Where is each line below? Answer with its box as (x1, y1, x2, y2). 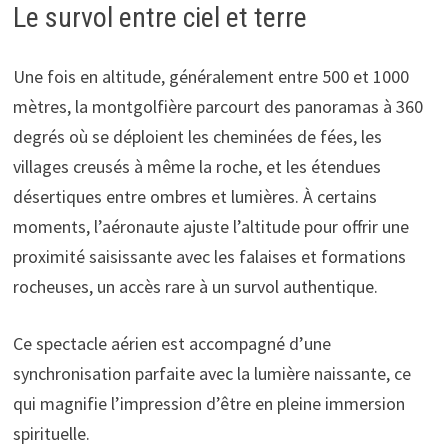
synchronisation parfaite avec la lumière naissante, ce (12, 361, 411, 385)
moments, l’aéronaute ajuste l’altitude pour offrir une (12, 214, 409, 238)
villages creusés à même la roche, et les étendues (12, 154, 381, 178)
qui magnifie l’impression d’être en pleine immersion (12, 391, 405, 415)
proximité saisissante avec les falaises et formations (12, 244, 406, 268)
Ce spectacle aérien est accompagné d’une (12, 331, 331, 355)
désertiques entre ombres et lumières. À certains (12, 184, 377, 208)
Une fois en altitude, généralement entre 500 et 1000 (12, 64, 409, 88)
